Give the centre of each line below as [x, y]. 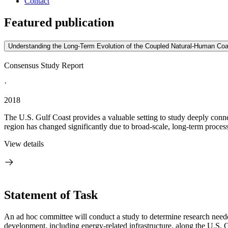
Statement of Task [51, 195]
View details [24, 144]
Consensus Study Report [44, 65]
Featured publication [59, 23]
